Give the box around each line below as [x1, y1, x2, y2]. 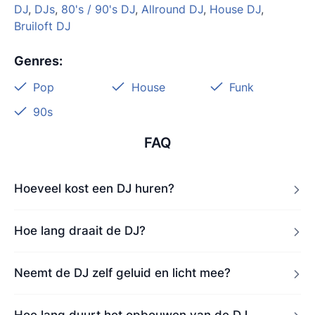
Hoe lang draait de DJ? [14, 223, 146, 238]
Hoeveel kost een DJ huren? [14, 181, 174, 195]
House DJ [210, 2, 261, 17]
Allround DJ [141, 2, 203, 17]
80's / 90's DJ [61, 2, 135, 17]
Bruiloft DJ [14, 19, 71, 34]
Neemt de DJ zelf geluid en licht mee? [14, 265, 231, 280]
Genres [14, 53, 59, 68]
